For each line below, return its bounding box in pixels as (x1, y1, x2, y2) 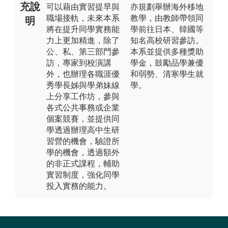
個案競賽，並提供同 (46, 114, 120, 123)
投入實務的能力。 (46, 181, 111, 190)
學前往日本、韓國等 (130, 24, 204, 34)
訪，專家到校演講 (46, 58, 111, 67)
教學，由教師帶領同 (130, 13, 204, 22)
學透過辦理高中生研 (46, 125, 120, 134)
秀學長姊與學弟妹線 (46, 80, 120, 90)
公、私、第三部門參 (46, 47, 120, 56)
